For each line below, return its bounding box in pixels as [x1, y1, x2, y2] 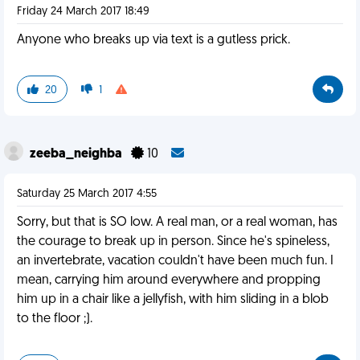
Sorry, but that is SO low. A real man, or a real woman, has [17, 216, 337, 229]
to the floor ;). [17, 313, 92, 325]
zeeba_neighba [30, 148, 125, 161]
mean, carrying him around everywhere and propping [17, 274, 321, 287]
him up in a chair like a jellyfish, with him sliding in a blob [17, 293, 329, 306]
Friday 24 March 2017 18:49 [17, 6, 149, 18]
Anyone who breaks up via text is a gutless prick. [17, 34, 290, 47]
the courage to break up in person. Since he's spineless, [17, 235, 329, 248]
